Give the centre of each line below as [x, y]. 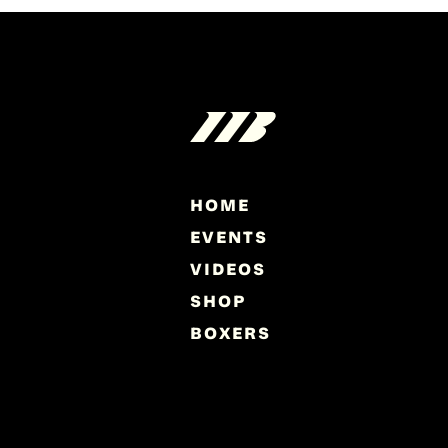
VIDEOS [227, 269]
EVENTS [228, 237]
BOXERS [230, 333]
